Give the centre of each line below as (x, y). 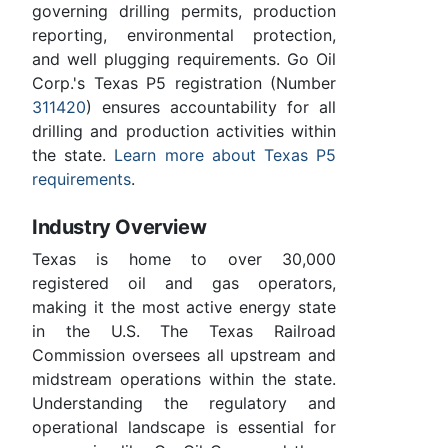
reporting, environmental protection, (184, 35)
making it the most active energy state (184, 307)
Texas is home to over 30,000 (184, 259)
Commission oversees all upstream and (184, 355)
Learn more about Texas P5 (225, 155)
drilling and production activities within (184, 131)
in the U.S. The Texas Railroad (184, 331)
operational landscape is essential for (184, 427)
